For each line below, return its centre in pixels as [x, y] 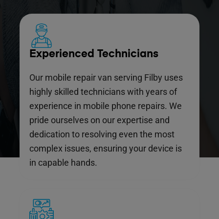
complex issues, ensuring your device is [106, 149]
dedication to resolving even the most [102, 134]
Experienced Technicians [94, 55]
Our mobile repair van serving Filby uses [106, 78]
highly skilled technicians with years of [103, 92]
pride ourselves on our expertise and [99, 120]
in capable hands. [63, 163]
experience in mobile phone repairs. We [106, 106]
